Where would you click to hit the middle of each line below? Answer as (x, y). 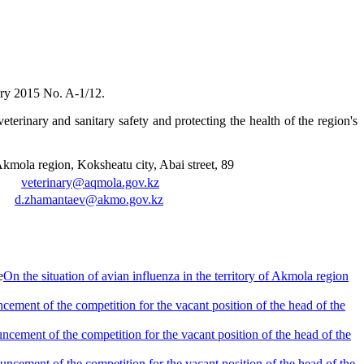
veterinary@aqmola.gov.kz (90, 182)
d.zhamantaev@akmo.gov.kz (89, 199)
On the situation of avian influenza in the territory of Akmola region (176, 275)
